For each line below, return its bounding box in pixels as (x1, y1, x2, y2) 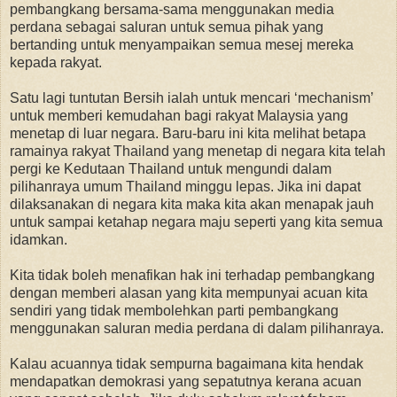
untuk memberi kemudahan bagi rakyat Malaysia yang (10, 107, 348, 123)
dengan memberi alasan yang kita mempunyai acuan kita (10, 284, 368, 300)
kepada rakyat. (10, 54, 102, 70)
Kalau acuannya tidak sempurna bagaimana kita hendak (10, 355, 363, 371)
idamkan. (10, 231, 67, 247)
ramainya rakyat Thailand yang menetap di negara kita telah (10, 143, 385, 159)
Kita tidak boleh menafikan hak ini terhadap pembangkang (10, 267, 375, 283)
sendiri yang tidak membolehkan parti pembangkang (10, 302, 339, 318)
